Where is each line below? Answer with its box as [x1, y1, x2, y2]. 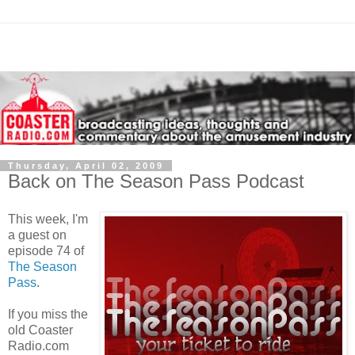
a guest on [8, 227, 67, 242]
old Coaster [8, 323, 73, 337]
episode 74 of [8, 243, 84, 258]
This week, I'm [8, 212, 88, 226]
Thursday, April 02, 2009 [8, 160, 164, 170]
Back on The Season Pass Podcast [8, 170, 304, 192]
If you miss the [8, 307, 88, 321]
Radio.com [8, 338, 69, 353]
